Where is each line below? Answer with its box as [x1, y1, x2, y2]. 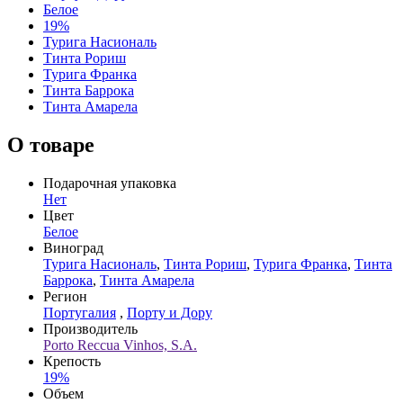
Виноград [43, 239, 103, 255]
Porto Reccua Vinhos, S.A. [43, 336, 197, 353]
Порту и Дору [127, 304, 212, 320]
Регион [43, 288, 87, 304]
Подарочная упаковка [43, 175, 176, 191]
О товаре [7, 132, 94, 157]
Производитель [43, 320, 138, 336]
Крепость [43, 353, 101, 369]
